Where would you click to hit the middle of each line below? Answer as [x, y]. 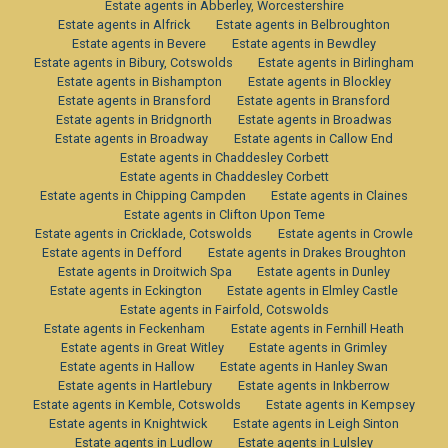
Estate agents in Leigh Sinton [315, 423]
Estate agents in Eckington [125, 290]
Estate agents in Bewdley [303, 43]
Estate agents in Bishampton [140, 81]
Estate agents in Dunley [324, 271]
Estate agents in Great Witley [142, 347]
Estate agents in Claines [340, 195]
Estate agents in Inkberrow [313, 385]
